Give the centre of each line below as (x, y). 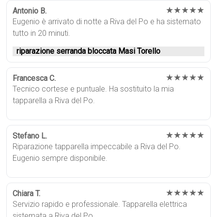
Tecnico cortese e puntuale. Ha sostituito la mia (93, 89)
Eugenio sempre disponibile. (60, 158)
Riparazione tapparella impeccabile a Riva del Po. (97, 147)
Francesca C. (34, 78)
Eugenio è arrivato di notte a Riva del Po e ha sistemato (107, 22)
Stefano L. (30, 136)
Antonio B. (30, 11)
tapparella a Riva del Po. (54, 101)
